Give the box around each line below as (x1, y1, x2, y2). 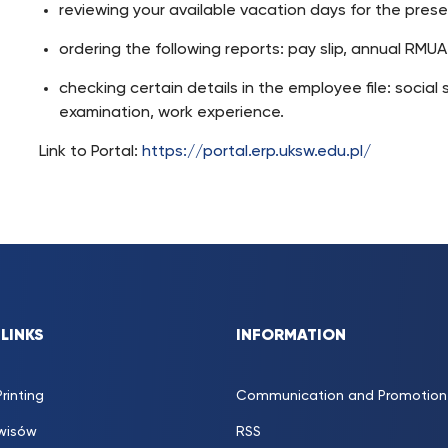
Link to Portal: (39, 144, 143, 160)
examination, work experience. (59, 105, 285, 121)
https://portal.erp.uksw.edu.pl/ (142, 144, 372, 160)
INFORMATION (236, 328, 346, 344)
